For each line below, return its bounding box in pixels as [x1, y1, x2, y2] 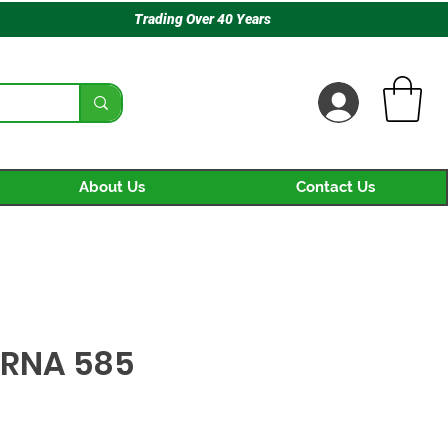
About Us [79, 178, 145, 197]
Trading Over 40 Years [134, 11, 272, 27]
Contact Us [295, 178, 375, 197]
